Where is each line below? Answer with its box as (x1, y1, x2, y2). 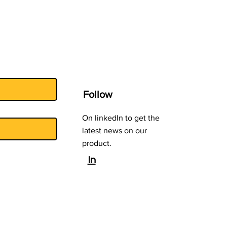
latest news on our (82, 126, 147, 135)
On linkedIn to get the (82, 113, 160, 123)
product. (82, 139, 111, 148)
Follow (83, 89, 115, 100)
